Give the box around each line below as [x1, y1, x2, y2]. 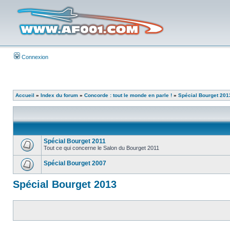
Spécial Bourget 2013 [13, 179, 117, 190]
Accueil [15, 92, 34, 98]
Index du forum [41, 92, 78, 98]
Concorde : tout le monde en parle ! [84, 92, 172, 98]
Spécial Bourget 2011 [44, 138, 106, 145]
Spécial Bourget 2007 [44, 160, 106, 167]
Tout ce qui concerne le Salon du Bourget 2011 [44, 145, 159, 151]
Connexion [20, 54, 48, 60]
